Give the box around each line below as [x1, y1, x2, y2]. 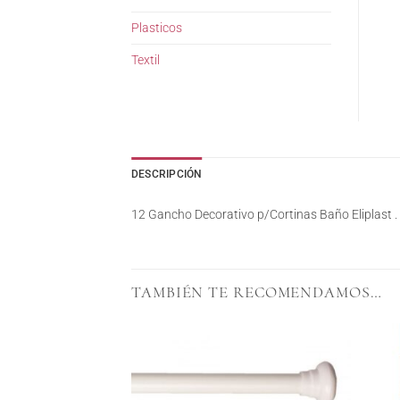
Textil [131, 52, 160, 68]
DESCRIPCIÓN [131, 168, 203, 181]
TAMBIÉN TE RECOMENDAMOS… [131, 281, 382, 302]
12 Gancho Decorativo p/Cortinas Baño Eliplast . [131, 206, 397, 222]
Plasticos [131, 20, 182, 36]
